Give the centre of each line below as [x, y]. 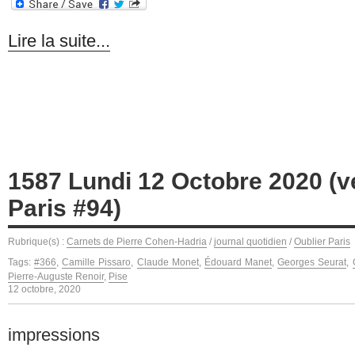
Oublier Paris [322, 241]
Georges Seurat [312, 262]
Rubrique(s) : [37, 241]
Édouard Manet [238, 262]
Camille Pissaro [97, 262]
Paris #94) [65, 208]
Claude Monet [168, 262]
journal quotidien [250, 241]
